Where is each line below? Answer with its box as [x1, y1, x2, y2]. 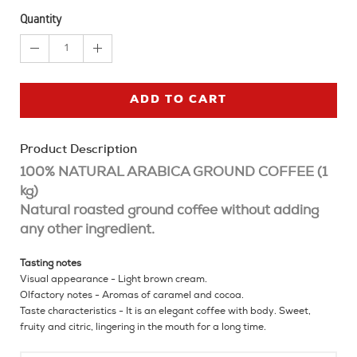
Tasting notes [20, 258, 81, 269]
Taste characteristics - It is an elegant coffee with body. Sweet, [20, 306, 311, 316]
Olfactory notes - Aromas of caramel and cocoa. [20, 290, 244, 300]
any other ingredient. [20, 222, 155, 237]
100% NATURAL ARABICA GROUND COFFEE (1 [20, 165, 328, 179]
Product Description [20, 143, 137, 156]
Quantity [20, 14, 61, 28]
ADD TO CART [130, 93, 227, 106]
